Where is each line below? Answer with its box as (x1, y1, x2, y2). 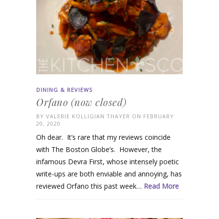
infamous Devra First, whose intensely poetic (36, 156, 179, 166)
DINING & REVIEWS (36, 86, 92, 93)
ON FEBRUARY (130, 112, 174, 120)
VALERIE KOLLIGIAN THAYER (46, 112, 130, 120)
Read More (144, 181, 179, 191)
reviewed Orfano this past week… (36, 181, 144, 191)
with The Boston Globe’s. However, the (36, 144, 162, 154)
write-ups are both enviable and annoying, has (36, 169, 182, 178)
